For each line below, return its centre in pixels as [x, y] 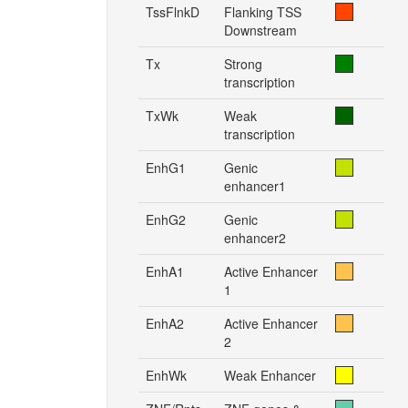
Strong [243, 64]
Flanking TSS [263, 12]
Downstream [260, 30]
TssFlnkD [173, 12]
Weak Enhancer [270, 375]
